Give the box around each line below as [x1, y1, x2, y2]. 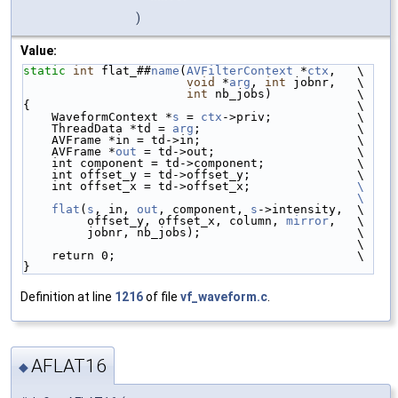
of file [143, 290, 180, 305]
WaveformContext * [52, 110, 172, 124]
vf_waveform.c [180, 290, 267, 305]
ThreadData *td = [52, 122, 172, 136]
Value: [20, 44, 57, 59]
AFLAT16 [31, 354, 107, 377]
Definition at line [20, 290, 115, 305]
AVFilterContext [187, 64, 293, 78]
